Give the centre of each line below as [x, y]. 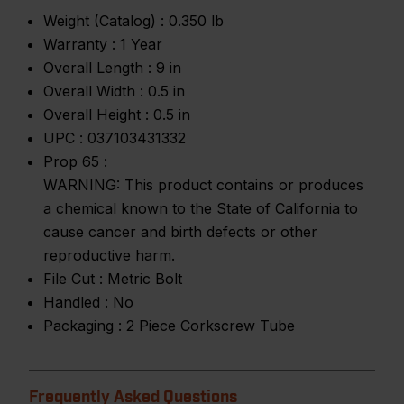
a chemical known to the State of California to [201, 208]
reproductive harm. [109, 255]
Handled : [76, 302]
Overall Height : [96, 115]
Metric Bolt [145, 279]
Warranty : [79, 44]
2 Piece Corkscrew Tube [211, 326]
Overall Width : [93, 91]
